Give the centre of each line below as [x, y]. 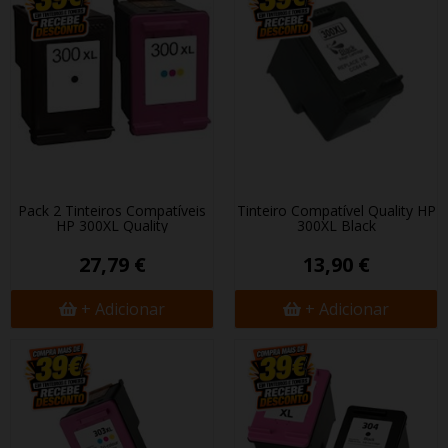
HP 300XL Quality [112, 225]
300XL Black [336, 225]
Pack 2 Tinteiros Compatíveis [112, 210]
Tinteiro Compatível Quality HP [336, 210]
